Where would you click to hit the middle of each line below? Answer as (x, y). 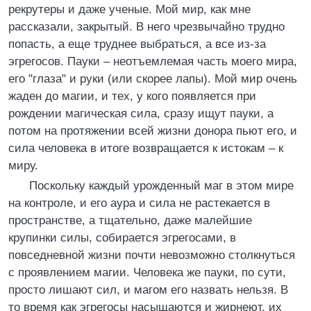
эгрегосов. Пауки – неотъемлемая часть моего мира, (153, 61)
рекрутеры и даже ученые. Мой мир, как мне (129, 9)
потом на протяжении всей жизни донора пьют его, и (153, 131)
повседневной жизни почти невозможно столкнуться (152, 255)
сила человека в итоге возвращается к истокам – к (146, 148)
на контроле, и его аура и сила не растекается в (139, 203)
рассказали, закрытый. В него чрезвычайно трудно (146, 27)
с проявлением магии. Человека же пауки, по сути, (147, 272)
